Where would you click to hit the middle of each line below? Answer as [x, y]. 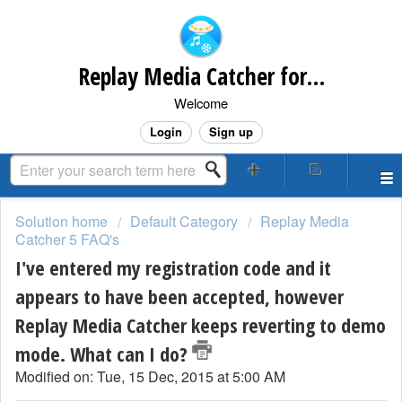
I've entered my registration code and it [173, 268]
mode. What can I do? [104, 354]
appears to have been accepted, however [179, 297]
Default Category [184, 221]
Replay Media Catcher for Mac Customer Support [315, 76]
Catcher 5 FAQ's [67, 239]
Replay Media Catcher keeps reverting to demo [201, 325]
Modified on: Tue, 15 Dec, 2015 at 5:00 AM [150, 377]
